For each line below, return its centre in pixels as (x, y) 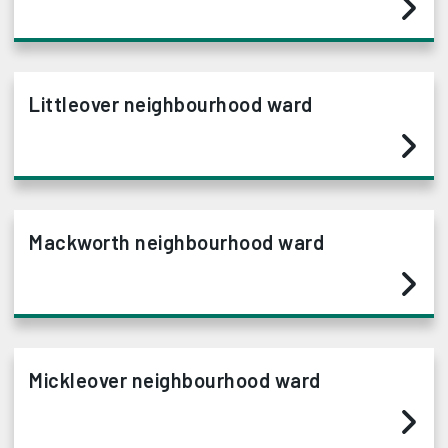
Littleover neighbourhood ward (171, 104)
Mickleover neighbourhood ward (175, 380)
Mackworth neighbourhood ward (176, 242)
